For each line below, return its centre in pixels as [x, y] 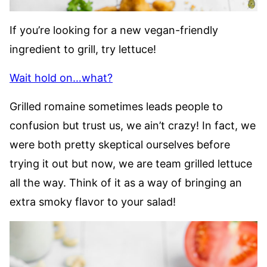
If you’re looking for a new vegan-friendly [114, 30]
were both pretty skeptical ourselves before [120, 144]
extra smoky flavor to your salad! [93, 201]
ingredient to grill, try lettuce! [83, 49]
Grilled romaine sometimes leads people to [116, 106]
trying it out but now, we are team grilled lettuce [131, 163]
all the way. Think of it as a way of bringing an [126, 182]
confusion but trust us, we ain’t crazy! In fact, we [133, 125]
